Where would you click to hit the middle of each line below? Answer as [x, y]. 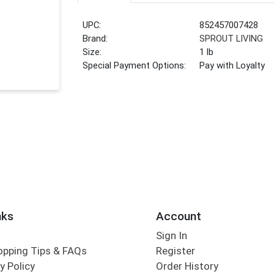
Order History [187, 266]
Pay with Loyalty [232, 66]
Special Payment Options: [135, 66]
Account [178, 216]
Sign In [171, 236]
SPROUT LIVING [231, 39]
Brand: [95, 39]
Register [175, 251]
